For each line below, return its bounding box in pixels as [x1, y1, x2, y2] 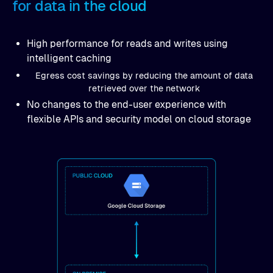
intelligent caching [27, 52, 112, 65]
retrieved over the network [88, 83, 200, 94]
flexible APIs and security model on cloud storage [27, 113, 251, 126]
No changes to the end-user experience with [27, 99, 226, 111]
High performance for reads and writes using [27, 38, 228, 50]
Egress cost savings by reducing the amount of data [35, 71, 253, 81]
